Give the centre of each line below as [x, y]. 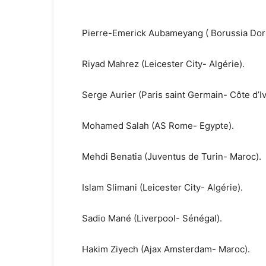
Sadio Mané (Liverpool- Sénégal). [152, 218]
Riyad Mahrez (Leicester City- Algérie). [163, 64]
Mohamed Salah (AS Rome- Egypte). [158, 126]
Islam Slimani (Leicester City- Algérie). [162, 187]
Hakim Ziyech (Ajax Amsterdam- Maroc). [166, 249]
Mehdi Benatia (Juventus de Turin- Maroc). [172, 156]
